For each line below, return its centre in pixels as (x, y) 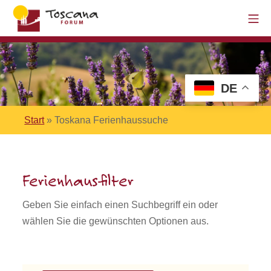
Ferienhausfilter (78, 182)
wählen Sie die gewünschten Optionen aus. (116, 221)
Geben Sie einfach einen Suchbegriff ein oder (120, 205)
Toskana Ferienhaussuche (112, 120)
